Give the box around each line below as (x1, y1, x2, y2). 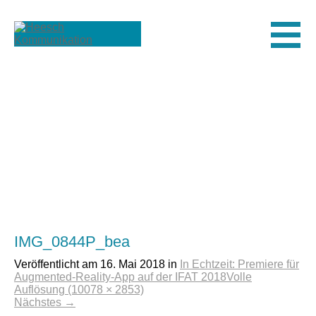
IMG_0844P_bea (14, 233, 130, 250)
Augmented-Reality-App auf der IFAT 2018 (14, 271, 226, 283)
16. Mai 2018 (100, 258, 165, 270)
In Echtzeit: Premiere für (180, 258, 299, 270)
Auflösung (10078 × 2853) (14, 284, 144, 296)
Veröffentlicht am (14, 258, 100, 270)
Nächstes (14, 296, 64, 308)
